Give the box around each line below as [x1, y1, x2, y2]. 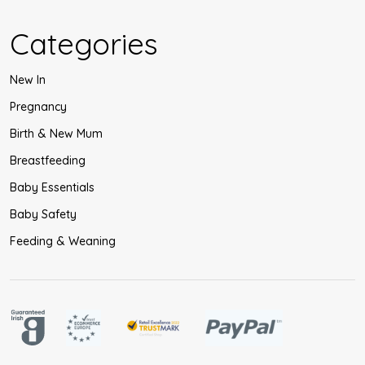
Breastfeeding [10, 152, 86, 168]
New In [10, 72, 46, 87]
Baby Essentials [10, 179, 95, 195]
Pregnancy [10, 99, 67, 114]
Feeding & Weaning [10, 233, 116, 248]
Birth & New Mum [10, 125, 103, 141]
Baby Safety [10, 206, 77, 222]
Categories [10, 24, 158, 62]
